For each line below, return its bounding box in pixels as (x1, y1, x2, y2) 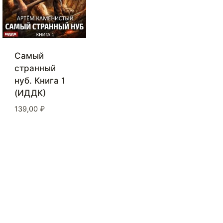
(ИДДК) (14, 88, 46, 98)
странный (14, 63, 56, 73)
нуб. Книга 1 (14, 75, 65, 86)
